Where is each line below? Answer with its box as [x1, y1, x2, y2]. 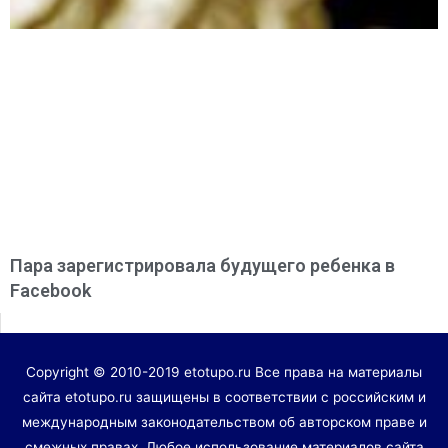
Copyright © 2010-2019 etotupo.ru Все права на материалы [26, 363, 422, 380]
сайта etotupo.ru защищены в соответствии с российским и [22, 388, 426, 405]
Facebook [10, 279, 91, 301]
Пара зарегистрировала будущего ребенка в [10, 254, 395, 276]
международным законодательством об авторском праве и [21, 413, 427, 430]
